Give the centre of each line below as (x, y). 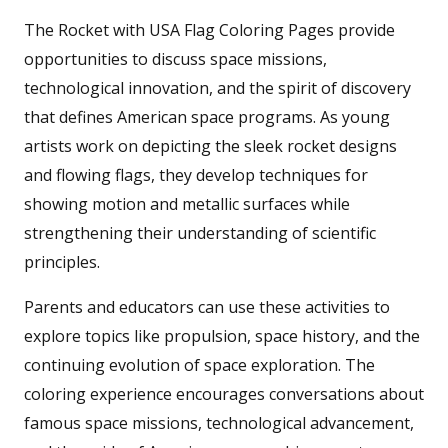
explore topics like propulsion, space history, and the (222, 335)
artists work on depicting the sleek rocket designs (210, 145)
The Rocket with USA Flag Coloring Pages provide (209, 29)
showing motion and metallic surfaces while (187, 203)
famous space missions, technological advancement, (219, 422)
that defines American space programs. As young (207, 116)
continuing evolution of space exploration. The (199, 364)
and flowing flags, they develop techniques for (196, 174)
